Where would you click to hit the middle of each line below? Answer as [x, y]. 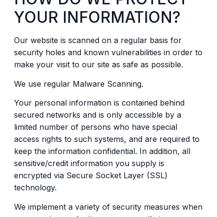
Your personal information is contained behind [99, 103]
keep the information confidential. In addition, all [102, 151]
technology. [35, 188]
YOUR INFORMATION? [97, 17]
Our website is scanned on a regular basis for [98, 40]
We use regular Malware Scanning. [78, 84]
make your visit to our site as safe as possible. [98, 65]
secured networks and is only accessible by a [97, 115]
